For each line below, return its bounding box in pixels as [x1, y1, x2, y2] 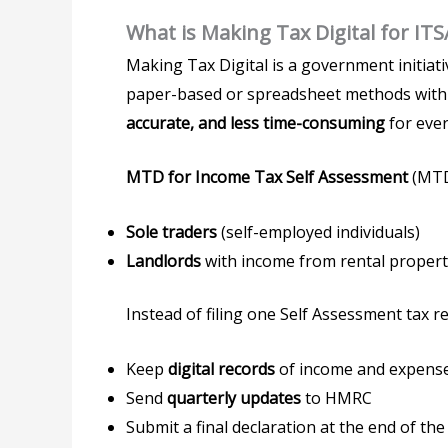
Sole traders [126, 220, 217, 243]
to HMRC [301, 386, 372, 409]
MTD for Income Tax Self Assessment [126, 166, 408, 189]
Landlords [126, 249, 201, 272]
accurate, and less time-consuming [126, 111, 385, 134]
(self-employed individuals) [217, 220, 420, 243]
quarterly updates [167, 386, 301, 409]
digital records [168, 357, 275, 380]
